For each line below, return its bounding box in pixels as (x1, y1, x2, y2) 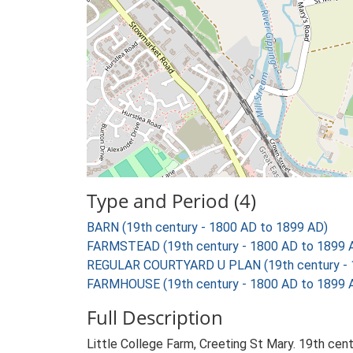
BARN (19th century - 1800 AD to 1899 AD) (87, 220, 328, 235)
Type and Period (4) (87, 188, 256, 214)
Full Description (87, 304, 223, 330)
